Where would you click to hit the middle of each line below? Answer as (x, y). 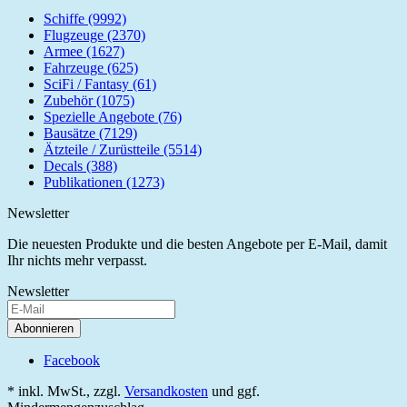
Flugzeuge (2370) (94, 35)
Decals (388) (80, 165)
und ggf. (234, 391)
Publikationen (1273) (104, 182)
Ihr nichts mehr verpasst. (77, 260)
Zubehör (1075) (89, 100)
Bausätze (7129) (90, 133)
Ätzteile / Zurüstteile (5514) (123, 149)
